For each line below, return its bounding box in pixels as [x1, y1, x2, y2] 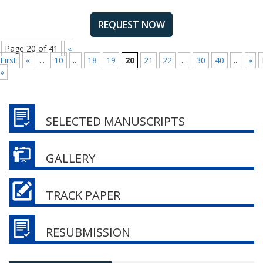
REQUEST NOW [98, 18, 165, 32]
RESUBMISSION [46, 224, 130, 241]
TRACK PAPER [46, 187, 120, 204]
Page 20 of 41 [5, 43, 58, 55]
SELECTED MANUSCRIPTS [46, 113, 185, 130]
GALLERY [46, 150, 95, 167]
